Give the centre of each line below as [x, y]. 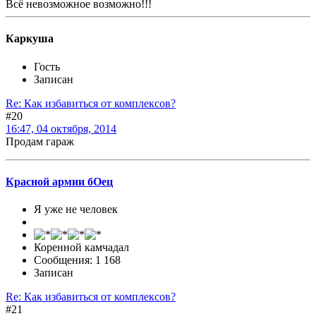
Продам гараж [40, 141]
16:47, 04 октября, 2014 [61, 128]
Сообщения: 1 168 [77, 260]
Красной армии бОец [59, 181]
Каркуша [30, 39]
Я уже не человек [76, 209]
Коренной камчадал [81, 248]
